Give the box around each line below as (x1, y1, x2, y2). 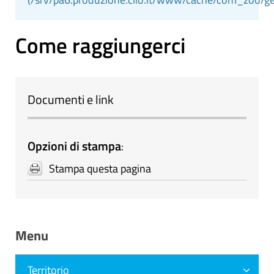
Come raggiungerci (15, 29, 185, 62)
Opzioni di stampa (28, 136, 121, 155)
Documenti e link (28, 90, 114, 109)
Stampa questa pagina (49, 160, 151, 177)
